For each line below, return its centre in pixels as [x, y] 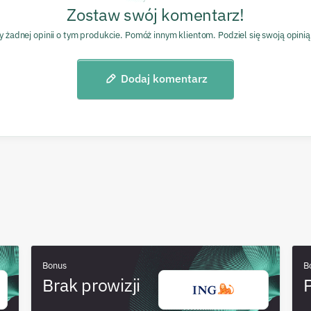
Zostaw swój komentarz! [155, 15]
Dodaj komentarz [164, 78]
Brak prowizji [92, 285]
